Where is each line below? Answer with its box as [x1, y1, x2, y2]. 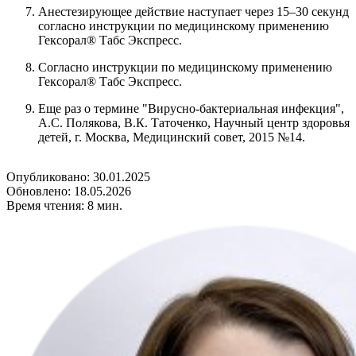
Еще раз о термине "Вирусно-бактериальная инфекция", [38, 102, 344, 116]
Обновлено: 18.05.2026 [6, 184, 131, 199]
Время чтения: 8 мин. [6, 199, 122, 213]
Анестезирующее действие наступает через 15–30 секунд [38, 5, 349, 19]
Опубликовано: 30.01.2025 [6, 170, 150, 184]
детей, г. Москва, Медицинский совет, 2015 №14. [38, 130, 305, 145]
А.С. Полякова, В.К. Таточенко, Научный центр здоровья [38, 116, 350, 130]
